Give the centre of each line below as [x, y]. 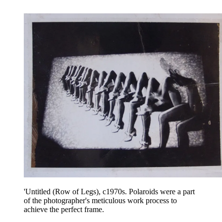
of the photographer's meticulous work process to [100, 201]
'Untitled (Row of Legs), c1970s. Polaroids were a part [109, 192]
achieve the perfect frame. [65, 210]
